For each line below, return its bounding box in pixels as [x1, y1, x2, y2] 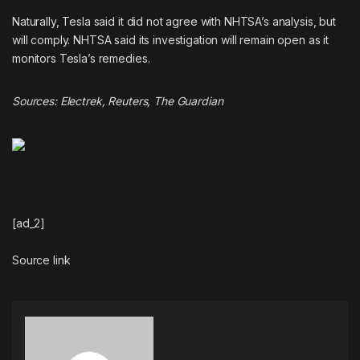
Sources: [12, 93, 60, 108]
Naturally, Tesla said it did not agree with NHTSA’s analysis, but [12, 14, 336, 28]
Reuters [108, 93, 148, 108]
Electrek [59, 93, 102, 108]
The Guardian [153, 93, 223, 108]
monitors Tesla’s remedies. [12, 51, 150, 65]
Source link [12, 252, 71, 267]
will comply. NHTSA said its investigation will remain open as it [12, 32, 329, 47]
